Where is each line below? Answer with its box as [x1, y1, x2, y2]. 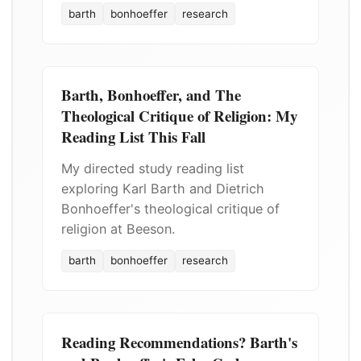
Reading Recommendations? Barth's [60, 330, 297, 353]
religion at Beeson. [60, 221, 175, 238]
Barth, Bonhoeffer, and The [60, 84, 241, 106]
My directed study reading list [60, 160, 244, 177]
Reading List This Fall [60, 126, 205, 148]
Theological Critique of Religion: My [60, 105, 297, 127]
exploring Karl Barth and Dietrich [60, 180, 264, 197]
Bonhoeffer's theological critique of [60, 201, 280, 218]
